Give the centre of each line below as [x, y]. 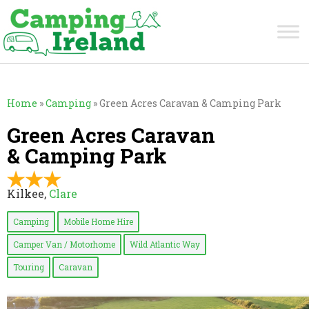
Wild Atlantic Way [165, 244]
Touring [29, 267]
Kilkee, [28, 193]
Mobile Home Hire [98, 221]
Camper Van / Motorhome [64, 244]
